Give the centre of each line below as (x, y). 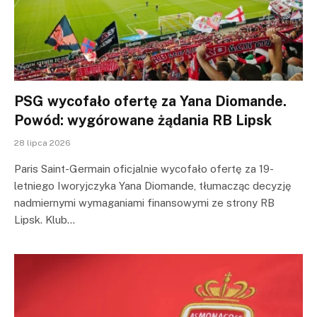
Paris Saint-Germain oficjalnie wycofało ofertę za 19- (144, 168)
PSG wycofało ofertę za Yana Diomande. (150, 101)
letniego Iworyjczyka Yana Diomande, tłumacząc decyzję (153, 185)
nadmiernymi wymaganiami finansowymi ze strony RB (144, 202)
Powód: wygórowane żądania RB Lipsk (143, 120)
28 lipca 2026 (42, 143)
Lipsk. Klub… (45, 219)
